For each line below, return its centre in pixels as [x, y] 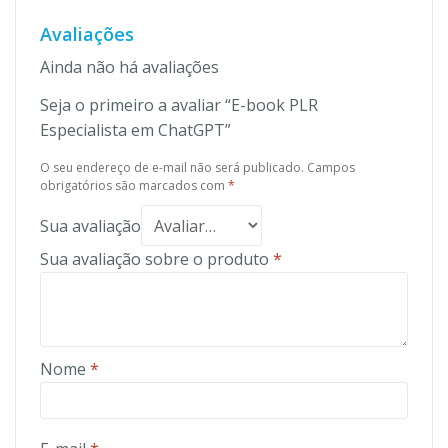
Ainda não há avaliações [129, 67]
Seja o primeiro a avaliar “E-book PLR [179, 105]
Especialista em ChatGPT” [135, 130]
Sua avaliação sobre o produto [156, 258]
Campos [331, 168]
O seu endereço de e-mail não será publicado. [172, 168]
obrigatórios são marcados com [134, 186]
